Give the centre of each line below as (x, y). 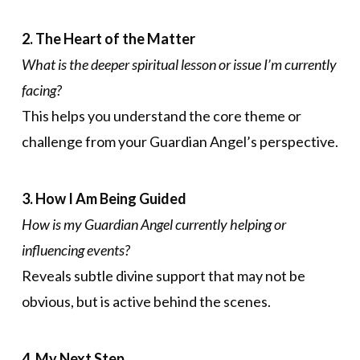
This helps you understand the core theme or (161, 116)
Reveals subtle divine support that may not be (163, 275)
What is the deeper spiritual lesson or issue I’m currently (179, 65)
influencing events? (76, 250)
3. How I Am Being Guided (104, 198)
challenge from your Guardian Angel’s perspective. (180, 142)
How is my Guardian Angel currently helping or (153, 224)
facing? (41, 90)
